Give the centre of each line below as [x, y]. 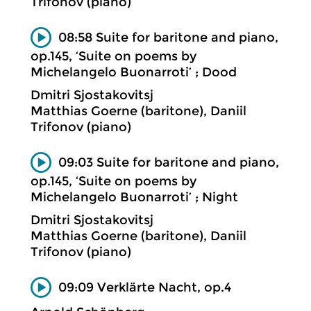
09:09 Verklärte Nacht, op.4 [145, 287]
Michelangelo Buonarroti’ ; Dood [134, 73]
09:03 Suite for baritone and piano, [169, 162]
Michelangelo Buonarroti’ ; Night [134, 197]
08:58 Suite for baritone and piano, [168, 37]
